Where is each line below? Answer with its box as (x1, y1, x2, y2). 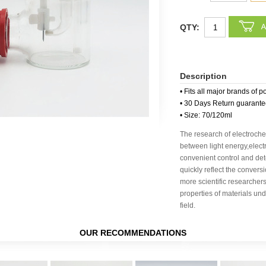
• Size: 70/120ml (180, 111, 232, 119)
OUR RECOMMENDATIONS (80, 228, 186, 237)
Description (180, 71, 227, 81)
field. (180, 201, 195, 210)
